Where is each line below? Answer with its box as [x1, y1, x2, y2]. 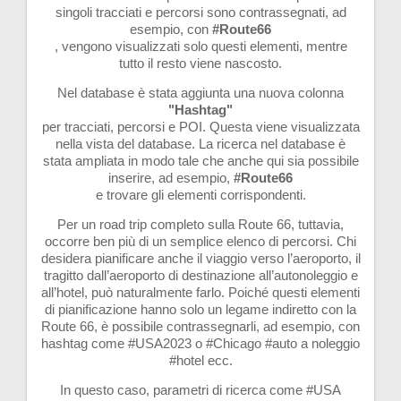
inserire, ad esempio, [108, 169, 234, 185]
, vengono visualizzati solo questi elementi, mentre [54, 38, 347, 54]
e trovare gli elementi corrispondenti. [95, 186, 306, 202]
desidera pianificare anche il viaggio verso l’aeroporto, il [40, 250, 361, 266]
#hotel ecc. [168, 352, 233, 368]
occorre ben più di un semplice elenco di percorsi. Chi [45, 233, 356, 249]
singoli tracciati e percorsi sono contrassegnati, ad [55, 4, 346, 20]
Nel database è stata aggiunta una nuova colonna [57, 84, 344, 100]
